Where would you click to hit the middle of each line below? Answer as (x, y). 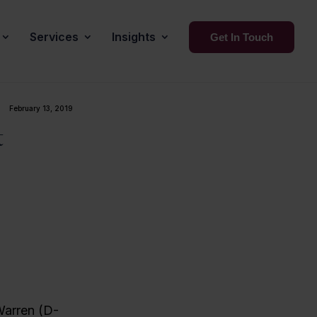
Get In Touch (242, 37)
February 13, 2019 (41, 108)
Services (54, 37)
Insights (134, 37)
